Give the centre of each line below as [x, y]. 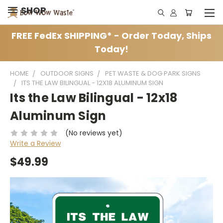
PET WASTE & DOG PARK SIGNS [153, 73]
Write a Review [35, 143]
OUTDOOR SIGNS [67, 73]
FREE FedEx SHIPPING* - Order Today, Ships [111, 35]
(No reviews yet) [94, 133]
